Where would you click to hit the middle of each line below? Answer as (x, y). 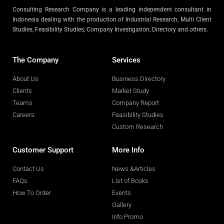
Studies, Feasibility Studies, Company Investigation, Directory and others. (110, 29)
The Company (35, 60)
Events (121, 193)
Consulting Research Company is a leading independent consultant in (112, 9)
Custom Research (137, 127)
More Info (128, 150)
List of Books (130, 181)
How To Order (32, 193)
